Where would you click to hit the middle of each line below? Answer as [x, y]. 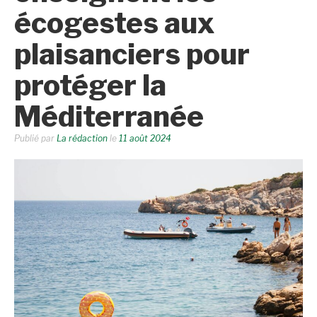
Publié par [35, 138]
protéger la [90, 85]
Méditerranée [109, 116]
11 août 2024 [145, 138]
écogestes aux [114, 23]
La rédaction [82, 138]
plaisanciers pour [132, 54]
